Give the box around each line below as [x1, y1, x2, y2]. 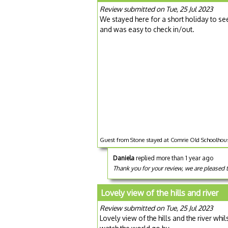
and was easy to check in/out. [100, 24, 194, 34]
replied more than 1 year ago [134, 154, 213, 162]
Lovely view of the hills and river [101, 187, 218, 198]
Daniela [113, 154, 134, 162]
